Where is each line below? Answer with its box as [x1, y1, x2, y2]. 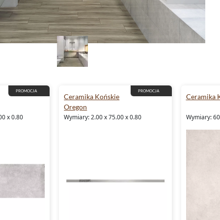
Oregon [64, 103, 87, 111]
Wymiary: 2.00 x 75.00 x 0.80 [64, 113, 142, 121]
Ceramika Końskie [64, 92, 120, 101]
